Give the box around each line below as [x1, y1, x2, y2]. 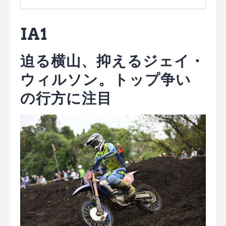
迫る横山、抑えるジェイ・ [20, 51, 205, 70]
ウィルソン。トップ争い [20, 70, 191, 88]
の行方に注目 [20, 89, 112, 107]
